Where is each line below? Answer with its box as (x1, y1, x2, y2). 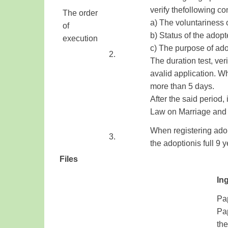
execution (63, 34, 98, 43)
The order (63, 9, 98, 17)
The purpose (159, 44, 205, 52)
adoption (163, 139, 195, 148)
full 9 (203, 139, 220, 148)
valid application (155, 69, 214, 78)
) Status (155, 31, 184, 40)
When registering (150, 126, 212, 135)
